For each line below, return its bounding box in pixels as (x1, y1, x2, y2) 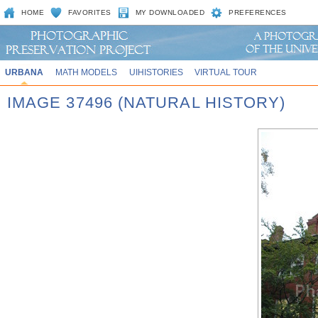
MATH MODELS (55, 67, 117, 77)
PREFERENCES (229, 9, 287, 16)
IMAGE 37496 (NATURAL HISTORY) (7, 94, 286, 111)
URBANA (4, 67, 43, 77)
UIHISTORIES (128, 67, 183, 77)
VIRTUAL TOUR (194, 67, 258, 77)
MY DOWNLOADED (135, 9, 205, 16)
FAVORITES (68, 9, 111, 16)
